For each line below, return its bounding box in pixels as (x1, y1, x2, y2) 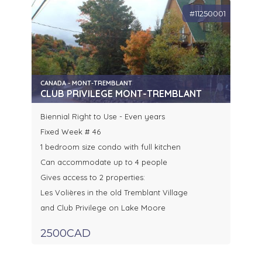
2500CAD (40, 227, 91, 240)
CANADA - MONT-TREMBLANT (40, 79, 132, 88)
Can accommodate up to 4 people (40, 157, 167, 167)
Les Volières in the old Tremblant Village (40, 188, 188, 198)
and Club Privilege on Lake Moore (40, 203, 166, 213)
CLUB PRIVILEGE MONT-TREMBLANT (40, 88, 202, 100)
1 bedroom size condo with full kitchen (40, 142, 181, 152)
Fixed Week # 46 (40, 127, 101, 137)
